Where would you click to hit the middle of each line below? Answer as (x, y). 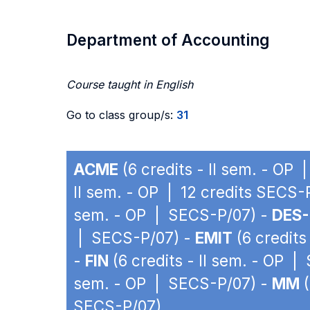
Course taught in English (130, 84)
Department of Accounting (168, 40)
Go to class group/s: (121, 115)
